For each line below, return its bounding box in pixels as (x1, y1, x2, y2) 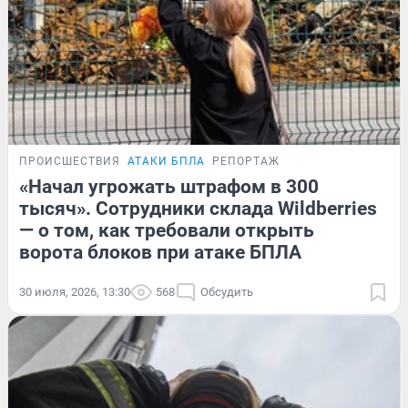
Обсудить (200, 284, 253, 299)
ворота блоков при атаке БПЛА (19, 240, 301, 263)
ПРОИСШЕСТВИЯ (19, 154, 120, 168)
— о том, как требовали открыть (19, 219, 314, 241)
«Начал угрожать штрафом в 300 (19, 175, 319, 198)
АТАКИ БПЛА (127, 154, 205, 168)
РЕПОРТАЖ (212, 154, 280, 168)
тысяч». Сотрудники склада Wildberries (19, 197, 377, 219)
